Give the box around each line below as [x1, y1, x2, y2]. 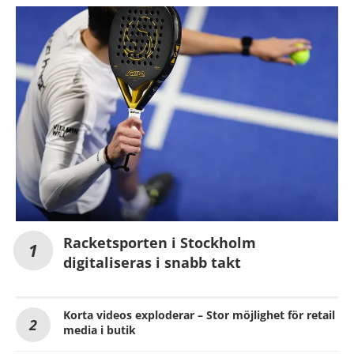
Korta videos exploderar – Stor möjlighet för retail [63, 307, 335, 322]
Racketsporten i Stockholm [63, 232, 256, 252]
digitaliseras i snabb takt [63, 252, 241, 272]
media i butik [63, 322, 136, 337]
